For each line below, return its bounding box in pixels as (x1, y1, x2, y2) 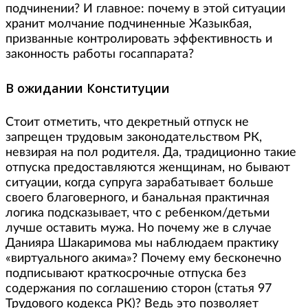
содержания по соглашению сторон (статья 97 (5, 282, 272, 295)
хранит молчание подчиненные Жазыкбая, (5, 18, 252, 31)
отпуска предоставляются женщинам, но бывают (5, 161, 290, 174)
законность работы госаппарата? (5, 48, 194, 61)
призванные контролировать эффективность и (5, 33, 272, 46)
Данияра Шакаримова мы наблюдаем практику (5, 236, 278, 250)
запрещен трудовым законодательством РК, (5, 131, 262, 144)
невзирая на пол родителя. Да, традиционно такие (5, 146, 296, 159)
